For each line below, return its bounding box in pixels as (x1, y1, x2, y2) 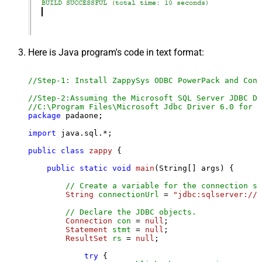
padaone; (61, 111, 103, 120)
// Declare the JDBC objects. (65, 207, 196, 216)
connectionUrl (98, 189, 159, 199)
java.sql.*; (56, 128, 112, 137)
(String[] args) (154, 163, 225, 173)
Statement (65, 225, 108, 234)
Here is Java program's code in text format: (28, 46, 204, 58)
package (28, 111, 61, 120)
